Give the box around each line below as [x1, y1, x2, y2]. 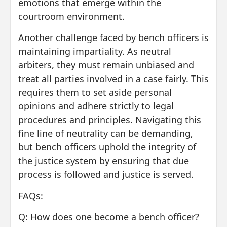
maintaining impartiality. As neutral [18, 45, 171, 57]
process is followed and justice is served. [18, 168, 194, 180]
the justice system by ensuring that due [18, 154, 189, 167]
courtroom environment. [18, 10, 125, 22]
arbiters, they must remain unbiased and [18, 58, 194, 71]
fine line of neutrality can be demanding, [18, 127, 193, 139]
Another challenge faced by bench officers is [18, 31, 209, 44]
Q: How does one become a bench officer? [18, 210, 199, 223]
